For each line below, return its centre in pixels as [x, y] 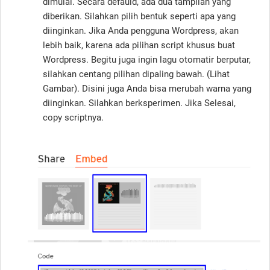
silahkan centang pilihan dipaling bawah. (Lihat [136, 74]
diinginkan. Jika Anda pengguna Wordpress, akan [141, 31]
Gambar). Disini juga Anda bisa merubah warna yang [147, 89]
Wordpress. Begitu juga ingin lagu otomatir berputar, [147, 60]
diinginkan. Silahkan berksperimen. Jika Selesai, [139, 103]
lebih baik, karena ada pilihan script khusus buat [139, 46]
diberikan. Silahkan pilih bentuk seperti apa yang [139, 17]
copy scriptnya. [73, 118]
